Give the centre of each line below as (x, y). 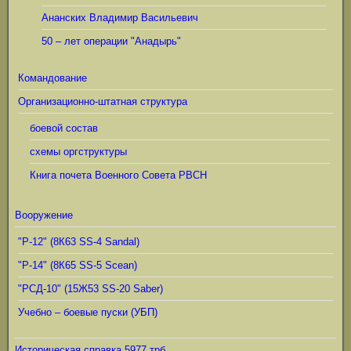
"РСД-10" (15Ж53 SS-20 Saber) (90, 289)
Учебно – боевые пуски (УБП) (88, 312)
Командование (52, 78)
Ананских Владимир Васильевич (120, 18)
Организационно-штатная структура (103, 101)
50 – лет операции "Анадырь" (111, 41)
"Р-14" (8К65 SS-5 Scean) (78, 265)
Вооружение (44, 215)
